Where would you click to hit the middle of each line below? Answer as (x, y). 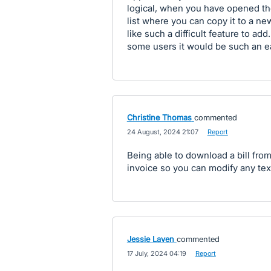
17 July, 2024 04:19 (156, 253)
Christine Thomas (159, 117)
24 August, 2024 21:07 (162, 132)
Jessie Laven (150, 239)
